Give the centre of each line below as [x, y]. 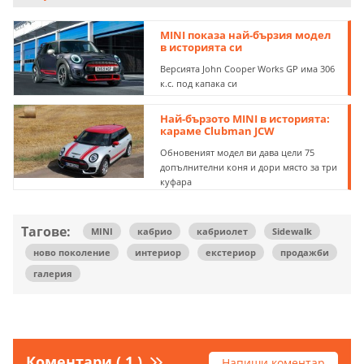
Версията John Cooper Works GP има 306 [248, 68]
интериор [158, 252]
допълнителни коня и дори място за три [249, 167]
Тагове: [46, 231]
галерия [53, 273]
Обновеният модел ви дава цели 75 [238, 152]
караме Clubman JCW [218, 130]
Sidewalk [292, 231]
